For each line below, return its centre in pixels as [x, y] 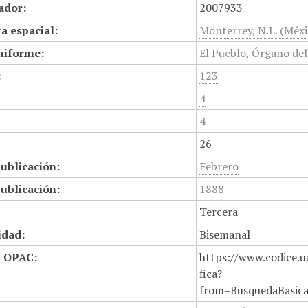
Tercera [219, 212]
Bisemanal [225, 234]
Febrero [219, 166]
